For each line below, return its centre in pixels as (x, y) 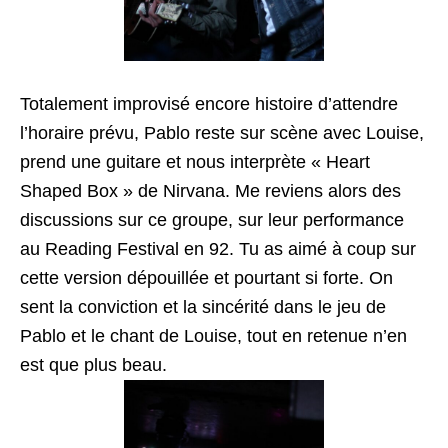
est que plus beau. (93, 365)
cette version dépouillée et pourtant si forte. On (206, 278)
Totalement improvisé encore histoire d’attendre (209, 104)
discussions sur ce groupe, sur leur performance (212, 220)
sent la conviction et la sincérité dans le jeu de (203, 307)
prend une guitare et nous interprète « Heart (195, 162)
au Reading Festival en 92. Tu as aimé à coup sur (218, 249)
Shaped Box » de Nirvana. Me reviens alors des (210, 191)
